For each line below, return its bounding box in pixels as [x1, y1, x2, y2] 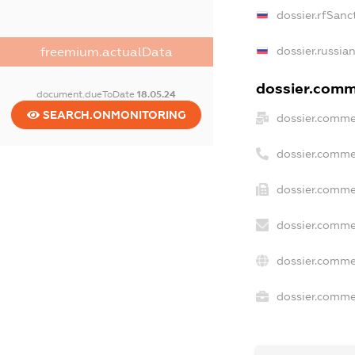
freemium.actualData [40, 44, 173, 59]
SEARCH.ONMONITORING [39, 108, 186, 121]
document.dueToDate [36, 88, 138, 100]
